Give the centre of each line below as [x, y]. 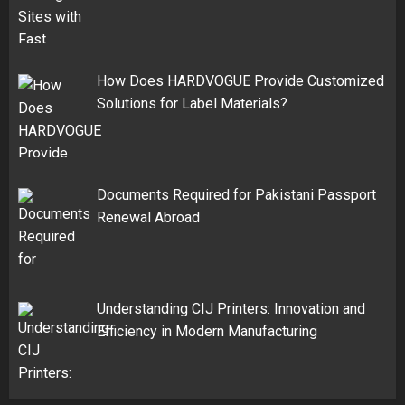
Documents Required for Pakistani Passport [236, 195]
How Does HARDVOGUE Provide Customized [240, 81]
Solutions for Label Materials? [192, 104]
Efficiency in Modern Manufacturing [207, 331]
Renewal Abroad [148, 218]
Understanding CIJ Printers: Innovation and [231, 308]
